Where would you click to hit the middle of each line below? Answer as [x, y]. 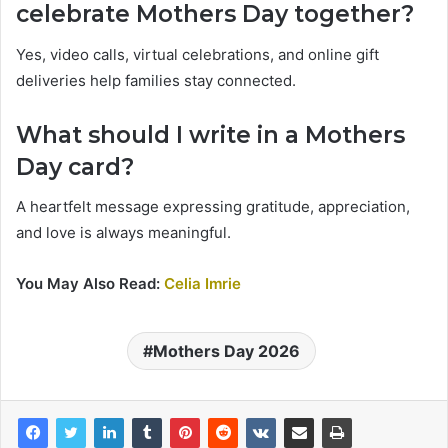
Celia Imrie [202, 284]
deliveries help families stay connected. [156, 80]
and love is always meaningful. [123, 233]
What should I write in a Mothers [210, 134]
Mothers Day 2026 [226, 351]
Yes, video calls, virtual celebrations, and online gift [197, 54]
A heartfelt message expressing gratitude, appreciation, [213, 207]
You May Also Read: [88, 284]
